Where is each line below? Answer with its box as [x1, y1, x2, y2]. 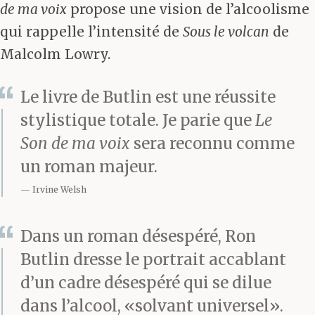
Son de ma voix [20, 133, 130, 153]
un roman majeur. [20, 156, 157, 176]
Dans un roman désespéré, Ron [20, 226, 256, 246]
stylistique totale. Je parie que [20, 110, 255, 130]
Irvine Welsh [32, 184, 86, 195]
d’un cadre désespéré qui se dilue [20, 272, 271, 292]
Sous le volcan [183, 23, 269, 41]
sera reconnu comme [130, 133, 295, 153]
